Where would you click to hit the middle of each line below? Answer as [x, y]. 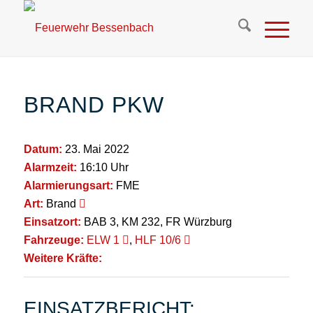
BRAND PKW [94, 105]
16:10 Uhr [102, 167]
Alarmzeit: [50, 167]
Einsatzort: [52, 221]
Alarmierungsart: [68, 185]
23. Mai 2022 [95, 149]
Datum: [43, 149]
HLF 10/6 [158, 240]
